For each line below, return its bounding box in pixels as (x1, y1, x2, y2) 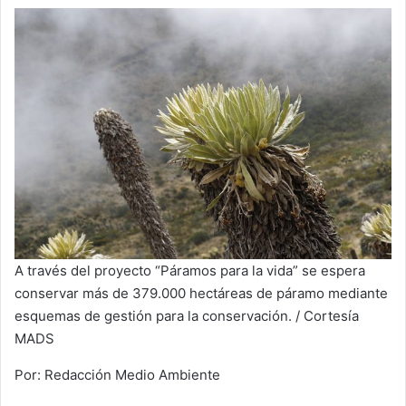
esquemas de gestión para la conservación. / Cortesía (14, 307, 359, 325)
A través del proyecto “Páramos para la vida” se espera (14, 262, 365, 280)
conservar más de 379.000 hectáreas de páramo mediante (14, 285, 388, 303)
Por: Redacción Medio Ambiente (14, 366, 220, 384)
